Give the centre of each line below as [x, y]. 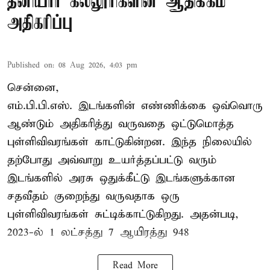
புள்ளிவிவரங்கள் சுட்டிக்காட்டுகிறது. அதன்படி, [123, 215]
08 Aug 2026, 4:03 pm [98, 66]
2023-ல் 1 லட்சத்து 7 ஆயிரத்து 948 [98, 233]
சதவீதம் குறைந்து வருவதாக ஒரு [93, 196]
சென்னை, [33, 88]
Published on [30, 66]
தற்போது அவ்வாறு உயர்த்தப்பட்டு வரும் [112, 160]
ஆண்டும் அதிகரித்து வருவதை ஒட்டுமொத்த [121, 124]
